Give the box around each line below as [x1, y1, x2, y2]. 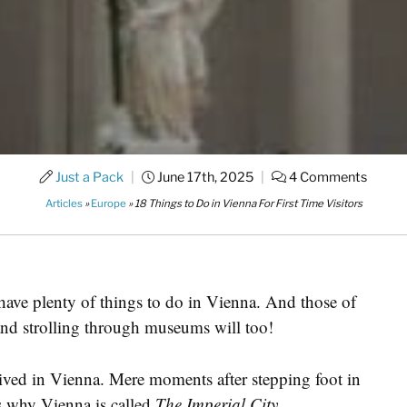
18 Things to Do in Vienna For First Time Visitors [134, 197, 362, 210]
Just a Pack [55, 169, 124, 185]
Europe [90, 197, 126, 210]
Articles [45, 197, 83, 210]
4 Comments [286, 169, 367, 185]
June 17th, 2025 [154, 169, 253, 185]
